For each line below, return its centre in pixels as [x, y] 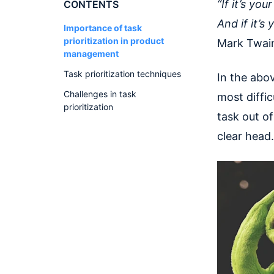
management [91, 54]
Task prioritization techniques [122, 74]
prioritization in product [114, 41]
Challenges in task [100, 94]
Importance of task [103, 28]
